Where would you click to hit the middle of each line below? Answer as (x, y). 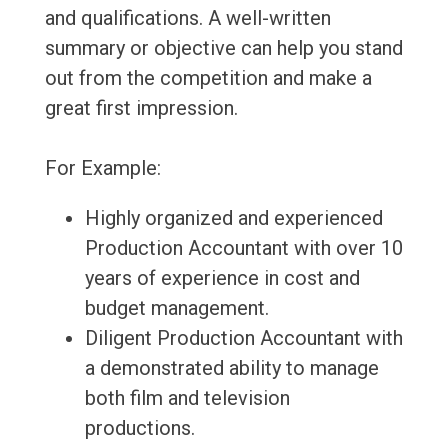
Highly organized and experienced (233, 218)
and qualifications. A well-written (187, 18)
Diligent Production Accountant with (243, 338)
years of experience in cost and (222, 278)
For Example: (102, 168)
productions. (139, 428)
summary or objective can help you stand (223, 48)
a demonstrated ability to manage (231, 368)
